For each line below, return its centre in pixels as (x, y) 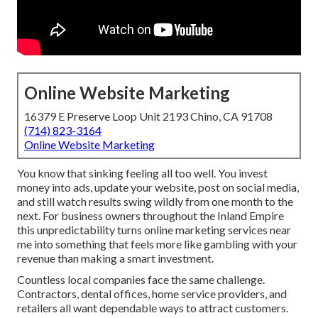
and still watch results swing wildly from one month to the (155, 202)
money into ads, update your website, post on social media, (158, 187)
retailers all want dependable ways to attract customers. (153, 308)
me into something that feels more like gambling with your (157, 244)
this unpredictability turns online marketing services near (154, 230)
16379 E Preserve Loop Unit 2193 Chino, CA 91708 (148, 116)
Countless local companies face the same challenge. (141, 280)
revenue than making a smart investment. (115, 258)
